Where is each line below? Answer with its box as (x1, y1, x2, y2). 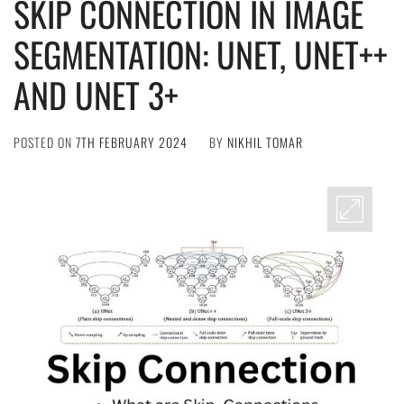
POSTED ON (14, 133, 76, 151)
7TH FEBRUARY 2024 (76, 133, 188, 151)
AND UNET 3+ (14, 69, 179, 120)
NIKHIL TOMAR (227, 133, 303, 151)
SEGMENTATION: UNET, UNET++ (14, 29, 388, 79)
